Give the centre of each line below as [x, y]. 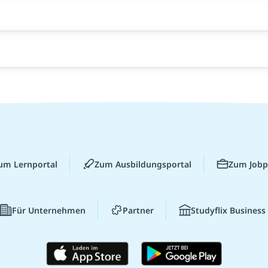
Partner [138, 210]
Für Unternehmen [49, 210]
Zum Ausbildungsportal [143, 164]
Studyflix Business [228, 210]
